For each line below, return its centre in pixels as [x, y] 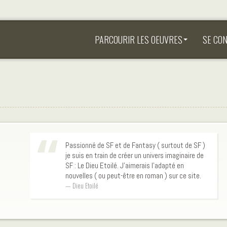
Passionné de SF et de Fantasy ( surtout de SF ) [135, 145]
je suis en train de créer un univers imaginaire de [135, 155]
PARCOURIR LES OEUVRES [139, 40]
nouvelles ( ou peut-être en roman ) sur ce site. [133, 176]
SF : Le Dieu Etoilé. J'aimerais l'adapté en [125, 165]
